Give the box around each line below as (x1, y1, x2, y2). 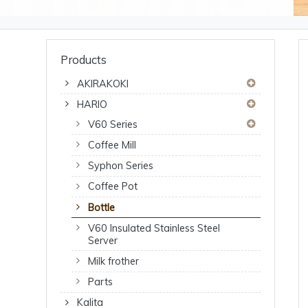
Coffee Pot (88, 180, 138, 193)
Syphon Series (88, 159, 154, 173)
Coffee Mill (88, 139, 137, 152)
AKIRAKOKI (77, 77, 129, 90)
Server (88, 234, 118, 247)
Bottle (88, 201, 115, 214)
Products (60, 52, 107, 67)
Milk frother (88, 255, 140, 267)
